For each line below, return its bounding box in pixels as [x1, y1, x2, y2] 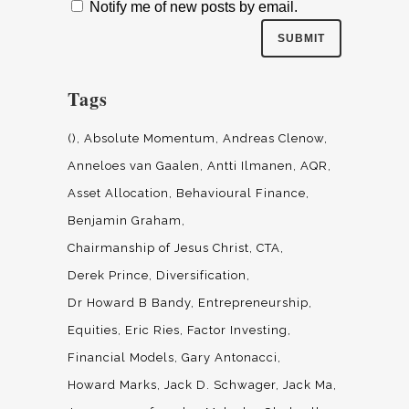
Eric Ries [125, 323, 180, 338]
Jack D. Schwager [164, 378, 276, 393]
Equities [68, 323, 118, 338]
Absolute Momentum [84, 131, 215, 146]
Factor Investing [187, 323, 288, 338]
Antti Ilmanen [207, 159, 293, 173]
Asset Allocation [68, 186, 169, 201]
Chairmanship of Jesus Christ [68, 241, 249, 256]
